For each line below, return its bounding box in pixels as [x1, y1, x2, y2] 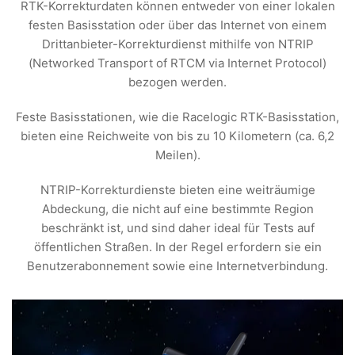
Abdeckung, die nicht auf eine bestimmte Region [41, 200, 314, 216]
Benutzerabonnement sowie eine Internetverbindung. [27, 258, 328, 273]
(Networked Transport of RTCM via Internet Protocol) [29, 55, 326, 71]
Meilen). [155, 147, 200, 162]
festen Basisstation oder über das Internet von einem [29, 17, 326, 32]
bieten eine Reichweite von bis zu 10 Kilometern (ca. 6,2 [21, 128, 334, 143]
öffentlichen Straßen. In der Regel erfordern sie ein [33, 239, 322, 254]
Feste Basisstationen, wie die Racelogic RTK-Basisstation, [16, 109, 339, 124]
